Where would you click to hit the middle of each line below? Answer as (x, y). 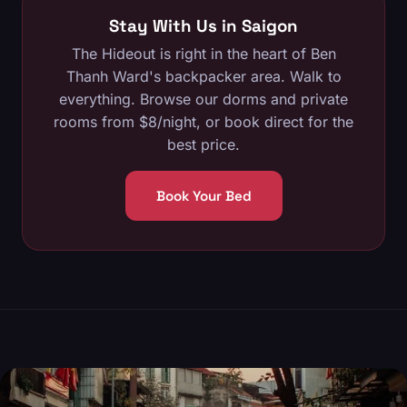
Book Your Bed (203, 195)
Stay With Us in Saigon (203, 26)
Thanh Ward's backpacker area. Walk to (203, 76)
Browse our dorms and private (244, 99)
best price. (203, 144)
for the (328, 122)
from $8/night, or (161, 122)
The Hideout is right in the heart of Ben (203, 54)
